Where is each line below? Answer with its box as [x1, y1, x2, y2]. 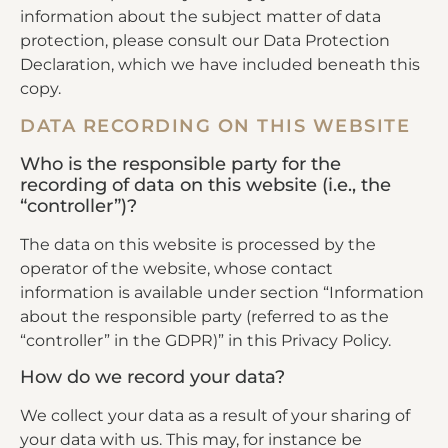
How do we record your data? [20, 366, 285, 389]
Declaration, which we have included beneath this [20, 54, 420, 74]
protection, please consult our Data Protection [20, 30, 390, 50]
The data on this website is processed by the [20, 234, 376, 254]
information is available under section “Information [20, 282, 424, 302]
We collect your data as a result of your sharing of [20, 406, 410, 426]
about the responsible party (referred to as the [20, 306, 389, 326]
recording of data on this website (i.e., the [20, 173, 391, 196]
